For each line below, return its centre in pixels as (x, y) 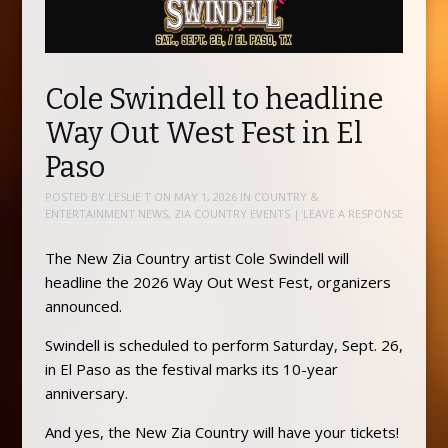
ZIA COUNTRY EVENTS (231, 214)
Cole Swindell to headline (213, 100)
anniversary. (86, 392)
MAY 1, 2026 (205, 197)
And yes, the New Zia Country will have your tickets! (221, 431)
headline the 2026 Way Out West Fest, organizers (217, 281)
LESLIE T (129, 197)
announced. (83, 305)
